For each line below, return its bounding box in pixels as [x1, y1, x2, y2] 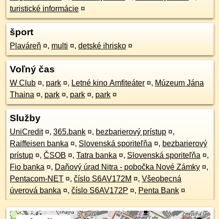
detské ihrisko [78, 42, 126, 50]
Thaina [10, 90, 34, 99]
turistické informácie [10, 4, 79, 13]
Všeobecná [142, 175, 181, 183]
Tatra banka [76, 151, 117, 159]
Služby [10, 113, 41, 123]
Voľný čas [10, 64, 55, 74]
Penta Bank [138, 186, 179, 195]
